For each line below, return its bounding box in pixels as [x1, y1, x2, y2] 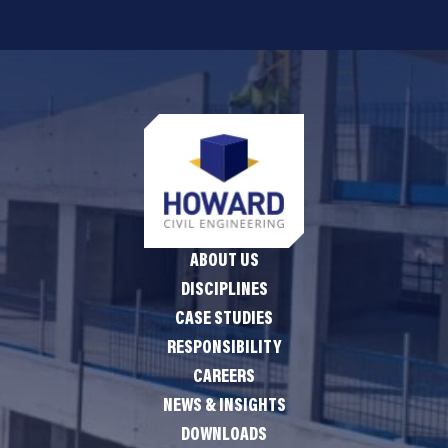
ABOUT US [189, 252, 259, 271]
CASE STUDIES [175, 310, 273, 329]
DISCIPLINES [180, 281, 268, 300]
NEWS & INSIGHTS [162, 397, 286, 416]
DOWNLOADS [181, 426, 267, 445]
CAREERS [193, 368, 255, 387]
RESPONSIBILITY [167, 339, 281, 358]
